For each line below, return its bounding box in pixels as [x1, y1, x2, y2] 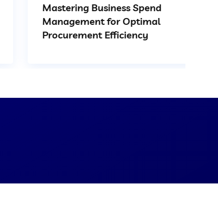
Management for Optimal [13, 15, 132, 27]
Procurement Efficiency [13, 29, 120, 41]
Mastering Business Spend [13, 1, 133, 14]
